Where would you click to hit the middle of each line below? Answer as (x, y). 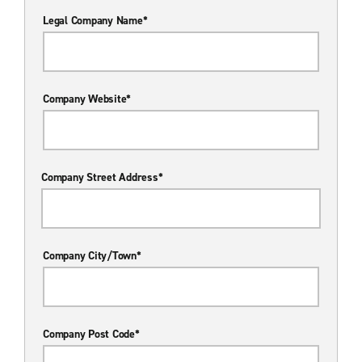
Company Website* (87, 99)
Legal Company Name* (95, 20)
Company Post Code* (91, 334)
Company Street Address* (102, 177)
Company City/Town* (92, 255)
